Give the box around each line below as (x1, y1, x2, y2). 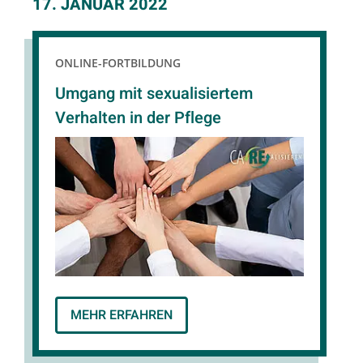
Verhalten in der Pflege (55, 105, 221, 130)
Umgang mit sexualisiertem (55, 81, 253, 105)
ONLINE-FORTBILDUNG (55, 55, 181, 71)
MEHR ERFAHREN (70, 305, 173, 326)
